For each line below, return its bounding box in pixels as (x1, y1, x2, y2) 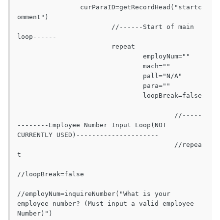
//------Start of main (17, 23, 111, 31)
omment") (17, 13, 49, 21)
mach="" (17, 62, 143, 70)
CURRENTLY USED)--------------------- (17, 131, 159, 139)
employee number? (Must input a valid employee (17, 200, 194, 208)
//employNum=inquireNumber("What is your (17, 190, 170, 198)
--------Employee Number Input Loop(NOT (17, 121, 166, 129)
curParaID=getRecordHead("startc (17, 3, 80, 11)
